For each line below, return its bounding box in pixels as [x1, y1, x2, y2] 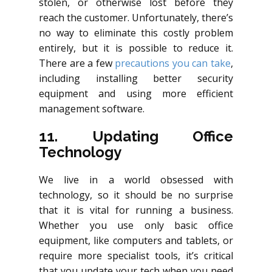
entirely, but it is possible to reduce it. [39, 41, 233, 55]
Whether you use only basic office [39, 218, 233, 232]
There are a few [39, 56, 115, 70]
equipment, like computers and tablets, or [39, 233, 233, 247]
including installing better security [39, 71, 233, 85]
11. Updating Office [39, 127, 233, 145]
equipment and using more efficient [39, 86, 233, 100]
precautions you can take [115, 56, 231, 70]
